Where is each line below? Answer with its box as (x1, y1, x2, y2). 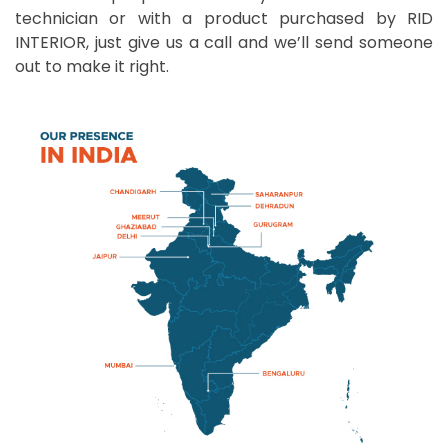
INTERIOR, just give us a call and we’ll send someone (15, 31, 433, 55)
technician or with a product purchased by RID (15, 7, 433, 31)
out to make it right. (15, 55, 169, 79)
